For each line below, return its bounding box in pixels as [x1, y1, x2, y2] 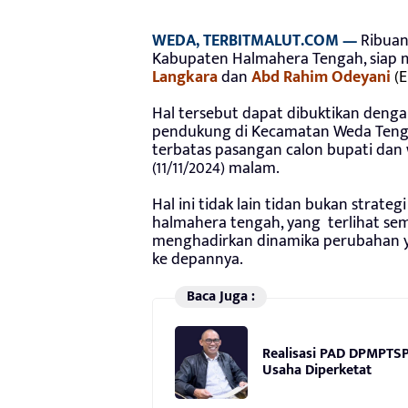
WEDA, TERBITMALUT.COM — [152, 26, 357, 55]
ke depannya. [152, 245, 243, 273]
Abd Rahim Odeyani [251, 63, 394, 91]
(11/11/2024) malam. [152, 154, 280, 182]
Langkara [152, 63, 218, 91]
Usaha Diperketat [262, 358, 372, 383]
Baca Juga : [186, 284, 255, 310]
